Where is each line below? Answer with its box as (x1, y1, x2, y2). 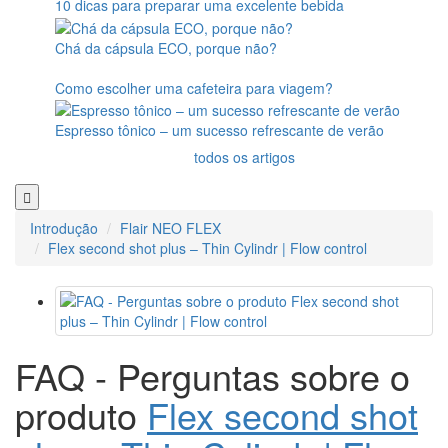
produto (15, 388, 147, 440)
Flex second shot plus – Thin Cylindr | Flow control (48, 237, 367, 258)
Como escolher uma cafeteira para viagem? (55, 77, 333, 98)
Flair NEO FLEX (120, 217, 221, 238)
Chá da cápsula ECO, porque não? (55, 37, 277, 58)
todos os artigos (193, 146, 295, 167)
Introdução (30, 217, 98, 238)
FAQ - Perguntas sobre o (15, 349, 410, 401)
